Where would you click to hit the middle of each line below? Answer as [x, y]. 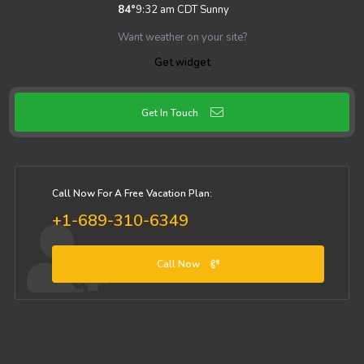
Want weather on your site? [182, 38]
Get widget [182, 63]
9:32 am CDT [166, 10]
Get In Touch [169, 113]
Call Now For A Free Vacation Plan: [132, 194]
